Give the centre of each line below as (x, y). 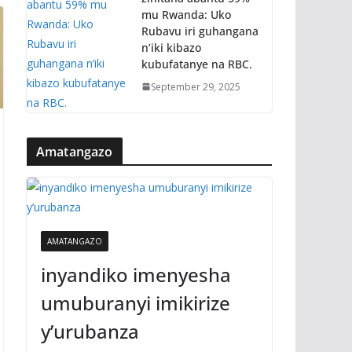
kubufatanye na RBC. (197, 64)
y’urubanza (90, 331)
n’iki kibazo (171, 47)
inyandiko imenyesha (136, 275)
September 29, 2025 (196, 86)
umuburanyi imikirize (136, 303)
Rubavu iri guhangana (200, 31)
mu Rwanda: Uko (186, 14)
